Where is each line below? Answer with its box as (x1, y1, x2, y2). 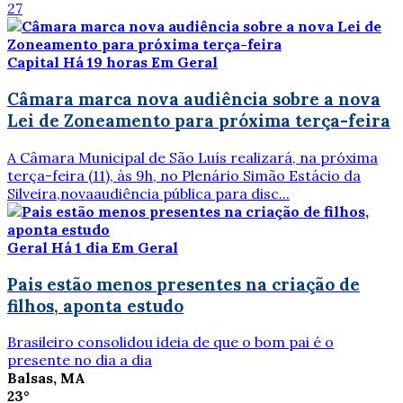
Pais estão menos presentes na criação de (7, 273, 360, 295)
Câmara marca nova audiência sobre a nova (7, 88, 381, 111)
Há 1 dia (51, 237, 112, 256)
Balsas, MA (7, 369, 85, 388)
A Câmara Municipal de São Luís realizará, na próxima (7, 148, 378, 166)
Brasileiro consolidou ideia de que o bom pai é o (7, 333, 334, 352)
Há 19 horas (63, 53, 151, 72)
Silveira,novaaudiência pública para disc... (7, 184, 290, 202)
